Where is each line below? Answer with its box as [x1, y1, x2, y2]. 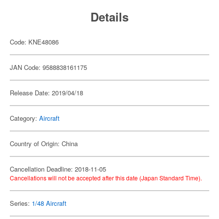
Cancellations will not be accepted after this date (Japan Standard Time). [10, 174, 202, 182]
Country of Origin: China [10, 139, 78, 148]
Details [90, 8, 129, 25]
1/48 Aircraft [32, 198, 66, 208]
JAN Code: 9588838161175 [10, 63, 87, 72]
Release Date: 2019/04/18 [10, 88, 83, 97]
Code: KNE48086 [10, 37, 59, 46]
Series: [10, 198, 32, 208]
